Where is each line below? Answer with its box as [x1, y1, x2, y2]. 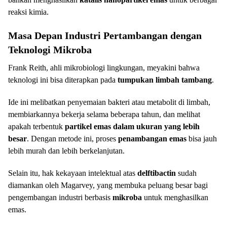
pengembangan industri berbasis [8, 193, 112, 202]
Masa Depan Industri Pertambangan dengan [8, 29, 202, 41]
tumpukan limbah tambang [118, 75, 212, 84]
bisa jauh [186, 134, 217, 143]
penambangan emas [118, 134, 186, 143]
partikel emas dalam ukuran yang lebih [65, 122, 200, 131]
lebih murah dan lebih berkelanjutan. [8, 146, 125, 155]
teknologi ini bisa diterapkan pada [8, 75, 118, 84]
